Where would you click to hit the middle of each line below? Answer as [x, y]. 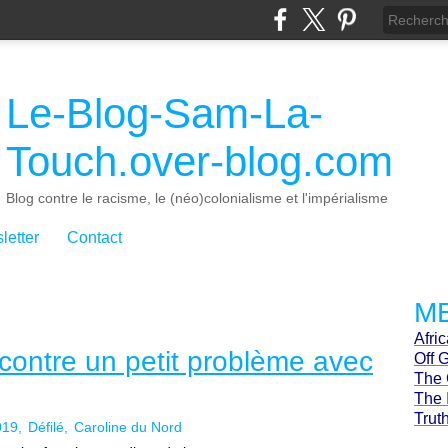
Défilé [46, 427]
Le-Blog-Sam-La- [164, 113]
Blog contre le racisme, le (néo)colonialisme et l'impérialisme [197, 198]
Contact [94, 237]
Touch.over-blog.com [199, 161]
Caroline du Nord [128, 427]
